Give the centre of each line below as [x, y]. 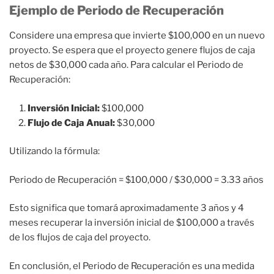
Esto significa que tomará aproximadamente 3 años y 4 [127, 208]
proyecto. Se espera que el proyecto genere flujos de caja [132, 50]
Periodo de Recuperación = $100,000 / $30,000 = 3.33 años [136, 180]
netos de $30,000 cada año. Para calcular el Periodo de [126, 65]
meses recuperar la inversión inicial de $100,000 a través [132, 223]
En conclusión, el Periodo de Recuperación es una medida [132, 266]
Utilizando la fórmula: [54, 151]
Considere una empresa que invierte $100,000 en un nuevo [137, 35]
